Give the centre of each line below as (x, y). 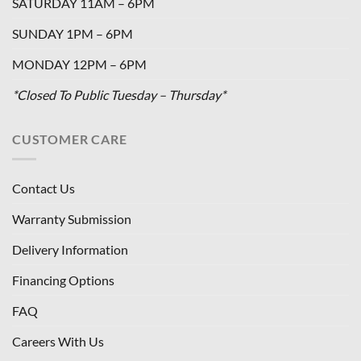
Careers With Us (58, 342)
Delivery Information (70, 250)
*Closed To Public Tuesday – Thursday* (119, 95)
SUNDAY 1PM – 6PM (73, 34)
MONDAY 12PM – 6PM (79, 64)
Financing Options (63, 280)
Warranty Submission (72, 219)
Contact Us (44, 189)
